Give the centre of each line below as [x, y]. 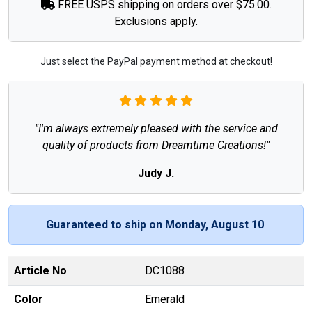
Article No [40, 270]
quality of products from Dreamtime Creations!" [156, 145]
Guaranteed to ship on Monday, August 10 [155, 224]
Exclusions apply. [156, 21]
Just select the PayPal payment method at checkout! [156, 61]
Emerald [165, 299]
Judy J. [156, 173]
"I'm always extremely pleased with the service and [156, 128]
